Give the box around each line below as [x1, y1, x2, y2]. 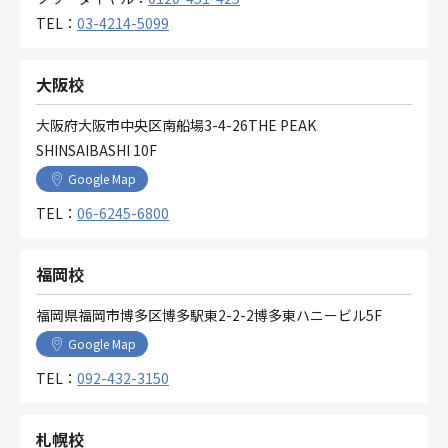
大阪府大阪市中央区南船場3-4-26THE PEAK [36, 114, 316, 135]
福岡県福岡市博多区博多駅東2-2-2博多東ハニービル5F [36, 304, 382, 325]
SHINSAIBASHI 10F [36, 139, 157, 160]
